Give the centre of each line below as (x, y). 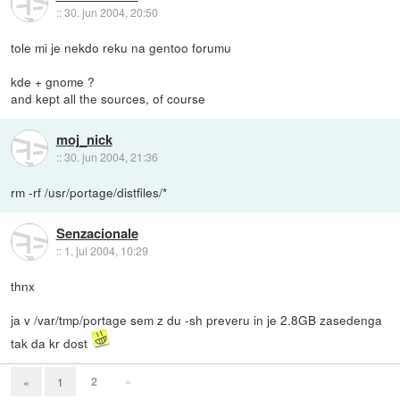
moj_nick (84, 139)
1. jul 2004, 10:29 (106, 250)
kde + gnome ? (53, 82)
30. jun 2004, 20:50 (111, 12)
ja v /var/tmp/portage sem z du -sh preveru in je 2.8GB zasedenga (197, 320)
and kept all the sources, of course (108, 99)
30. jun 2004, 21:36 (111, 156)
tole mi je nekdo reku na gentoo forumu (121, 48)
